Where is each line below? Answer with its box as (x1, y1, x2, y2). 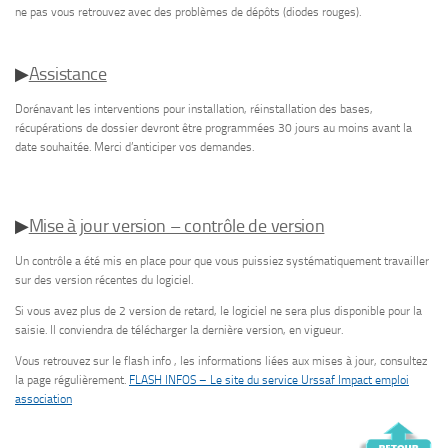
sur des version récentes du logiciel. (15, 272, 193, 287)
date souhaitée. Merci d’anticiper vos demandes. (15, 139, 254, 154)
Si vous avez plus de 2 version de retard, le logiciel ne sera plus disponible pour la (15, 303, 422, 318)
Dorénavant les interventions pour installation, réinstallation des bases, (15, 101, 373, 116)
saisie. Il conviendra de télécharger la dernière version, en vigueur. (15, 322, 343, 337)
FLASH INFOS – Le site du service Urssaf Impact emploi (129, 372, 409, 387)
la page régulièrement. (15, 372, 129, 387)
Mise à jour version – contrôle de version (28, 214, 325, 237)
